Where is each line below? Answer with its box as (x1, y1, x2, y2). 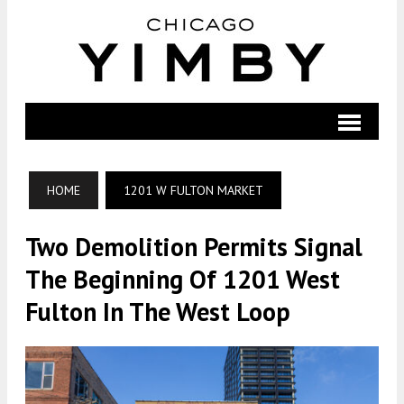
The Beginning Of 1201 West (25, 262, 340, 296)
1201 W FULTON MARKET (124, 182, 263, 198)
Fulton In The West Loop (25, 295, 290, 328)
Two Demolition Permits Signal (25, 230, 363, 263)
